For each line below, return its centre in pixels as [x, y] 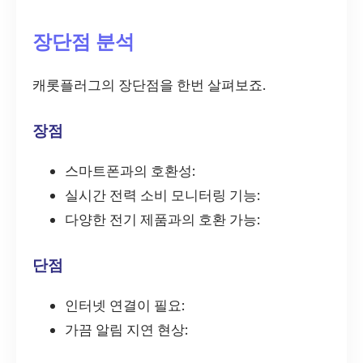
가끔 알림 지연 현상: [126, 329]
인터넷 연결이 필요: [125, 305]
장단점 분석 [83, 42]
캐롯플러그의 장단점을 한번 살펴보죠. [149, 85]
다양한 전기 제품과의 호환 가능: [162, 219]
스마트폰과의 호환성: [130, 171]
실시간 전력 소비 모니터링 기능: [162, 195]
